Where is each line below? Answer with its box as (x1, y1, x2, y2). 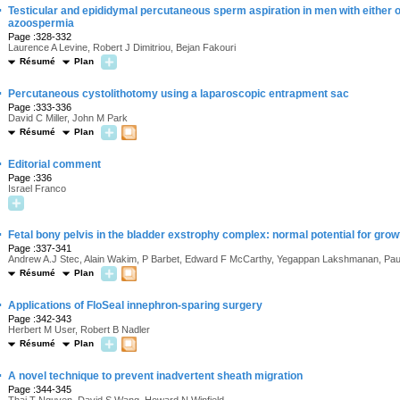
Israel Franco (8, 183, 66, 194)
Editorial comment (8, 158, 101, 171)
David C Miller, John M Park (8, 112, 128, 123)
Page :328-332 (8, 31, 71, 42)
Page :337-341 (8, 243, 71, 254)
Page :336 (8, 172, 52, 183)
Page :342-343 (8, 313, 71, 324)
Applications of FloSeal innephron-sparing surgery (8, 299, 262, 312)
